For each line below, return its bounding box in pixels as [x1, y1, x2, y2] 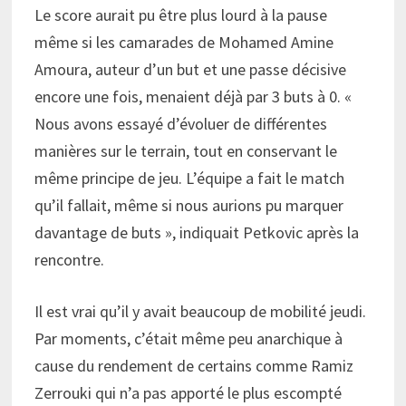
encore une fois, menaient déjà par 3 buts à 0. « [34, 85, 352, 107]
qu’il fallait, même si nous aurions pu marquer [34, 194, 343, 216]
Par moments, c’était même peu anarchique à [34, 327, 343, 349]
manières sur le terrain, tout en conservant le [34, 140, 337, 161]
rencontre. [34, 248, 104, 270]
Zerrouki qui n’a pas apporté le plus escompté [34, 382, 342, 403]
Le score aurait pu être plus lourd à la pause [34, 4, 327, 25]
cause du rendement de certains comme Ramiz [34, 354, 353, 376]
